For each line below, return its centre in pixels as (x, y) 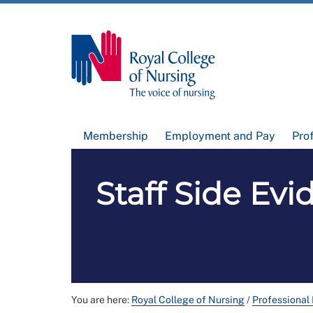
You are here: (101, 300)
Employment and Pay (220, 136)
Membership (116, 136)
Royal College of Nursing (188, 300)
